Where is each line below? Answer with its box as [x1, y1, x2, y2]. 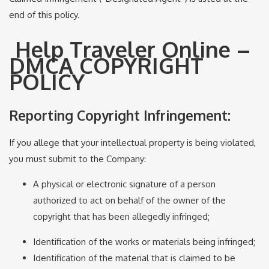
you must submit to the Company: [9, 153, 146, 165]
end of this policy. [9, 9, 80, 20]
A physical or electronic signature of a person [33, 178, 216, 190]
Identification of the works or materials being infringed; [33, 236, 255, 248]
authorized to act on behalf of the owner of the [33, 195, 226, 207]
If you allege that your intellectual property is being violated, [9, 137, 256, 149]
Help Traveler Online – [9, 35, 250, 62]
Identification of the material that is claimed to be [33, 252, 235, 264]
